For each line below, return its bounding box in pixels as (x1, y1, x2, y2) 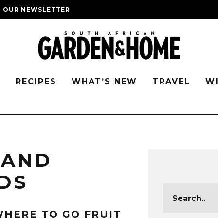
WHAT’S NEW (72, 77, 137, 86)
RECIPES (16, 77, 56, 86)
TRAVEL (152, 77, 190, 86)
